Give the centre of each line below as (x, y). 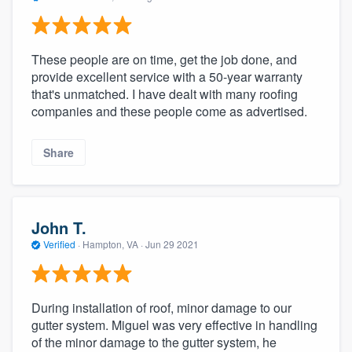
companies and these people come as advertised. (169, 111)
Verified (59, 244)
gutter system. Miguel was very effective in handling (174, 324)
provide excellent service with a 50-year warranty (167, 76)
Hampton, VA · (113, 244)
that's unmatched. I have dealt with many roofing (165, 93)
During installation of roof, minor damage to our (161, 307)
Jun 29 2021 (172, 244)
